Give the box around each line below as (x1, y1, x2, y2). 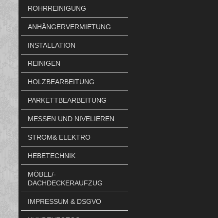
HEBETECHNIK (27, 151, 75, 160)
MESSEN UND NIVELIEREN (27, 115, 114, 123)
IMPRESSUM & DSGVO (27, 197, 101, 205)
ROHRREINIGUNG (27, 4, 86, 12)
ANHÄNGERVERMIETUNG (27, 22, 111, 31)
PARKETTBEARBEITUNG (27, 96, 107, 105)
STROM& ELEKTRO (27, 133, 91, 141)
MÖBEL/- (27, 170, 56, 178)
